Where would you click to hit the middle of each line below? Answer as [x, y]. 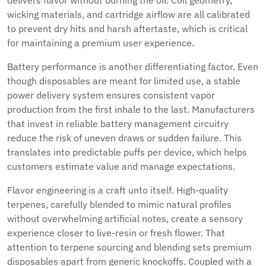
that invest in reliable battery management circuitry [118, 123]
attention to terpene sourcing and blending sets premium [129, 247]
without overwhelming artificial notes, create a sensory [125, 218]
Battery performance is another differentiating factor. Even [133, 66]
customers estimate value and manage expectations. [121, 166]
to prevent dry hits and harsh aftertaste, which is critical [127, 28]
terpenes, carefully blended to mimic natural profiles [119, 204]
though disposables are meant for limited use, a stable [124, 81]
